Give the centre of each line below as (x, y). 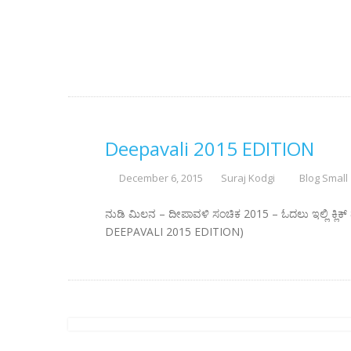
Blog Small (323, 178)
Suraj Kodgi (248, 178)
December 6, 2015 (161, 178)
